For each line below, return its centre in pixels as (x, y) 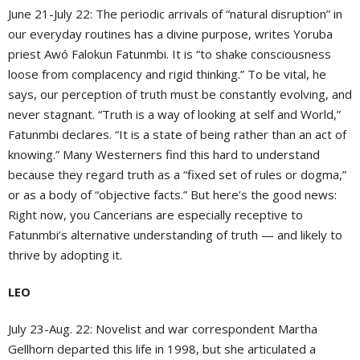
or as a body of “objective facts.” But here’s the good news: (172, 195)
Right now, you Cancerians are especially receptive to (155, 215)
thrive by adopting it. (65, 255)
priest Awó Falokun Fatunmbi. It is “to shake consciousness (170, 54)
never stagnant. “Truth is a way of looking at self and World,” (174, 115)
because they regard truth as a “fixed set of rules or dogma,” (177, 175)
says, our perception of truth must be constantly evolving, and (180, 94)
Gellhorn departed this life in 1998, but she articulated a (162, 349)
